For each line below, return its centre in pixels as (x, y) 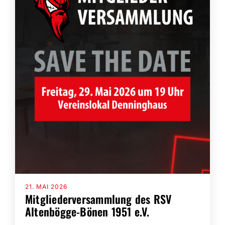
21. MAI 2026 (46, 187)
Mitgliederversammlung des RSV (98, 199)
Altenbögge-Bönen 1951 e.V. (87, 212)
